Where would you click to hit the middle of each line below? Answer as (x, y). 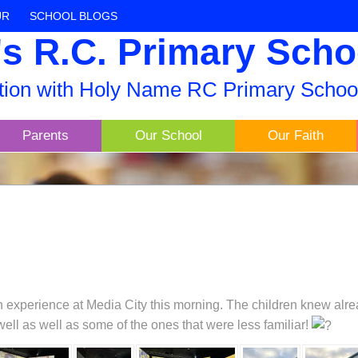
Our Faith (296, 135)
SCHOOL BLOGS (74, 16)
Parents (45, 135)
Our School (168, 135)
